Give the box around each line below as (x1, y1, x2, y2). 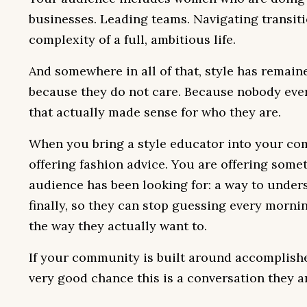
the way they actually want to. (29, 217, 207, 234)
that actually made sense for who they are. (29, 103, 281, 120)
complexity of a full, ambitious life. (29, 31, 236, 47)
